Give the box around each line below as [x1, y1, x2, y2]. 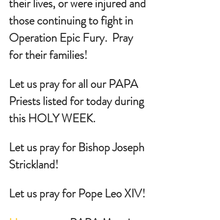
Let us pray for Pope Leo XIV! [9, 185, 145, 202]
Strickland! [9, 156, 58, 173]
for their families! [9, 47, 87, 64]
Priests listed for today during [9, 93, 146, 110]
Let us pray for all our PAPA [9, 76, 140, 93]
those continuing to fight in [9, 12, 136, 29]
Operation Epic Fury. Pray [9, 29, 136, 47]
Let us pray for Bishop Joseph [9, 139, 147, 156]
